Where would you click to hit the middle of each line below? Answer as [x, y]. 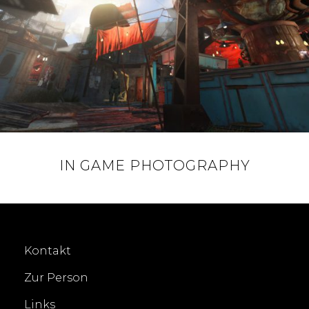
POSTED [172, 185]
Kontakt [48, 251]
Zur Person [56, 278]
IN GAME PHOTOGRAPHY [154, 166]
